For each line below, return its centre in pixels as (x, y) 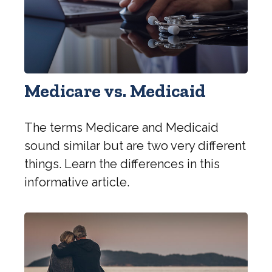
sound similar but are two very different (135, 146)
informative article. (77, 182)
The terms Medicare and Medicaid (121, 128)
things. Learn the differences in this (122, 164)
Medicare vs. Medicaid (115, 91)
